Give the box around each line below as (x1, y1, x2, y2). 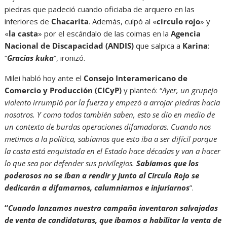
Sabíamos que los (136, 158, 199, 168)
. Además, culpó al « (89, 16, 157, 26)
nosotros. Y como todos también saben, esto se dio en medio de (5, 109, 215, 120)
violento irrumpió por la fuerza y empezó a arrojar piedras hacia (5, 97, 220, 107)
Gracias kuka (7, 52, 54, 63)
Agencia (171, 28, 201, 39)
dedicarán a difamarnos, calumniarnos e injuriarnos (5, 182, 190, 193)
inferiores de (5, 16, 52, 26)
